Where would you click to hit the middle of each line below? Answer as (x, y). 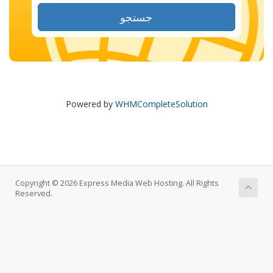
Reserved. (34, 193)
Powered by (90, 104)
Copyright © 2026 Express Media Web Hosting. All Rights (117, 183)
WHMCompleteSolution (161, 104)
